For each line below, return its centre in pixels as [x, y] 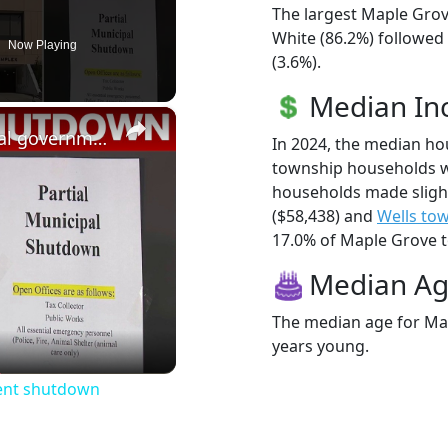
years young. [320, 345]
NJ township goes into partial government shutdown [100, 137]
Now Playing [43, 44]
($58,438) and [324, 215]
